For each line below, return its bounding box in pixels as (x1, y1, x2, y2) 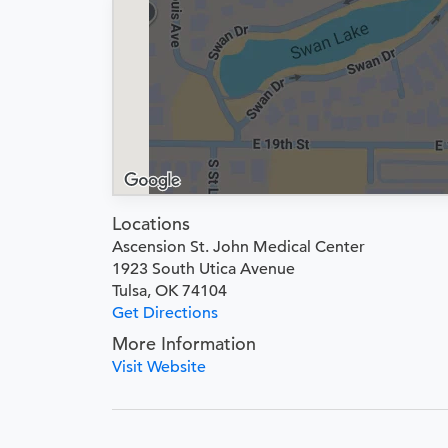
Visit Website (112, 357, 206, 377)
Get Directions (112, 303, 218, 323)
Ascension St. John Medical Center (112, 237, 365, 257)
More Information (112, 332, 256, 355)
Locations (112, 212, 190, 235)
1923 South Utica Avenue (112, 259, 295, 279)
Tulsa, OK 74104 (112, 281, 227, 301)
